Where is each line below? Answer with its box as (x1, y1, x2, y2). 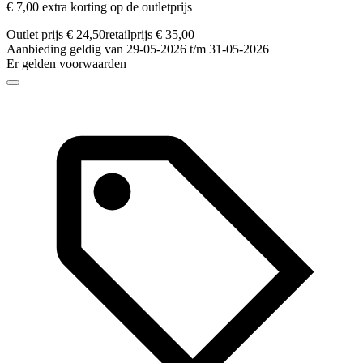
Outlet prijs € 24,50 (6, 28, 105, 42)
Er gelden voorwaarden (6, 57, 126, 71)
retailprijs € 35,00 (105, 28, 194, 42)
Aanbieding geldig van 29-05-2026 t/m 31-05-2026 (6, 42, 269, 57)
